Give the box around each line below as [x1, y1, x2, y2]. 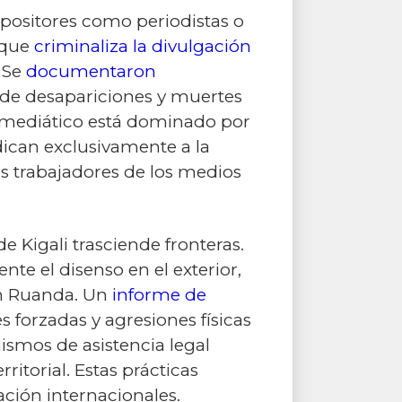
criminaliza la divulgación [34, 36, 251, 57]
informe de [112, 284, 206, 305]
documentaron [26, 61, 156, 82]
